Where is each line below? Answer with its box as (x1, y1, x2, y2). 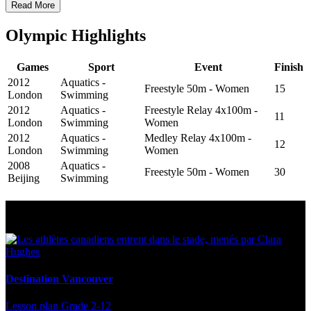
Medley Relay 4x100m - (144, 131, 251, 144)
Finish (274, 60, 303, 73)
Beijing (8, 171, 40, 184)
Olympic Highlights (6, 26, 146, 44)
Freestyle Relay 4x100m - (144, 103, 258, 116)
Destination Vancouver (6, 272, 113, 285)
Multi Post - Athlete (6, 200, 146, 219)
